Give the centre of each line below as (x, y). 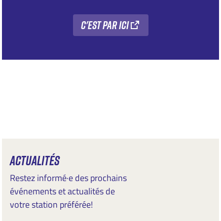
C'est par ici (105, 25)
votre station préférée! (51, 204)
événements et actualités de (62, 191)
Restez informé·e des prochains (68, 178)
